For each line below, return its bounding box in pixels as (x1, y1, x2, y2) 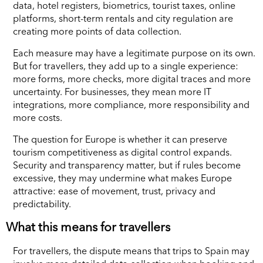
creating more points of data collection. (13, 25, 181, 37)
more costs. (13, 111, 62, 123)
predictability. (13, 197, 71, 210)
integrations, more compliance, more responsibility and (13, 98, 249, 110)
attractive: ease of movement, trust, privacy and (13, 184, 215, 197)
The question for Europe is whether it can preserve (13, 133, 227, 145)
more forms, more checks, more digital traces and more (13, 72, 251, 85)
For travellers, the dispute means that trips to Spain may (13, 244, 249, 257)
